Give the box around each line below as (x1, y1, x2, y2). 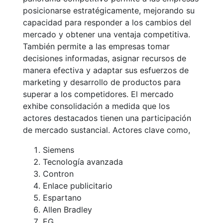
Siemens (43, 144, 74, 155)
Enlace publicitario (43, 180, 112, 191)
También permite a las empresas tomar (23, 41, 170, 51)
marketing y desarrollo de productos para (23, 77, 181, 87)
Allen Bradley (43, 204, 92, 215)
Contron (43, 168, 74, 179)
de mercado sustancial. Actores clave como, (23, 124, 190, 135)
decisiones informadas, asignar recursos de (23, 53, 186, 63)
